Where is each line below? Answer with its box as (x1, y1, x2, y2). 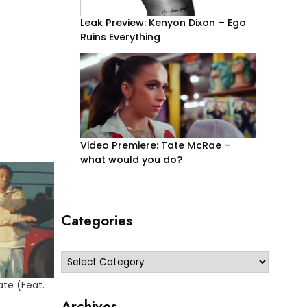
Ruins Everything (79, 29, 160, 44)
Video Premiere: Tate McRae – (79, 138, 231, 153)
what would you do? (79, 153, 185, 167)
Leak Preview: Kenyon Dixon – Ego (79, 15, 246, 29)
